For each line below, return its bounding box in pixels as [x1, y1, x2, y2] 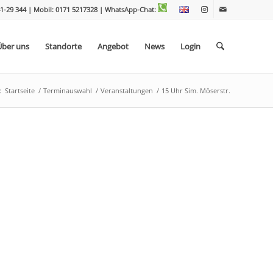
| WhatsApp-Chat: [99, 5, 158, 14]
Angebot [97, 41, 129, 52]
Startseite [5, 86, 35, 95]
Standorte [44, 41, 82, 52]
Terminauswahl [43, 86, 92, 95]
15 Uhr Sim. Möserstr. [161, 86, 230, 95]
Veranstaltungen [101, 86, 153, 95]
